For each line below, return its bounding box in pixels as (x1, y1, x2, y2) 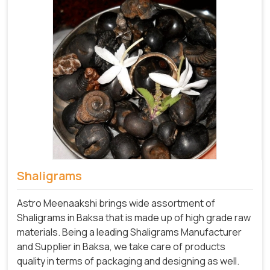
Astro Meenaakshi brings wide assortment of (17, 196, 215, 210)
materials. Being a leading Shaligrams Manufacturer (17, 225, 242, 239)
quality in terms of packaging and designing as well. (17, 254, 239, 268)
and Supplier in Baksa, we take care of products (17, 239, 225, 253)
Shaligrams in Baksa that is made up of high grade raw (17, 210, 251, 224)
